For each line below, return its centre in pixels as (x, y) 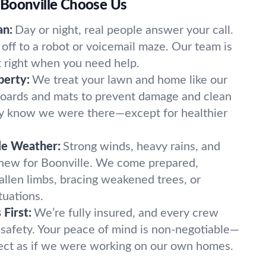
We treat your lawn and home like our (130, 80)
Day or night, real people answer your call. (124, 30)
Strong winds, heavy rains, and (142, 147)
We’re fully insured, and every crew (126, 213)
